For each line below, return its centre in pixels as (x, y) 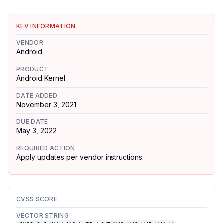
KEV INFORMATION (46, 26)
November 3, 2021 (46, 104)
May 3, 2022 (37, 131)
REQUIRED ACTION (46, 148)
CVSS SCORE (37, 199)
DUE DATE (32, 122)
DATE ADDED (37, 95)
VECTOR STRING (43, 215)
